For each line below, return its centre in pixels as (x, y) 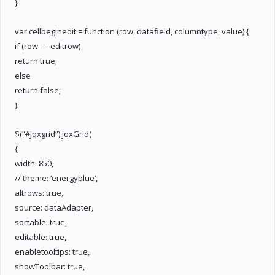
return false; (38, 90)
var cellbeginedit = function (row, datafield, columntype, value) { (132, 31)
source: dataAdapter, (54, 207)
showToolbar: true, (50, 266)
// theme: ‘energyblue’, (56, 178)
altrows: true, (39, 192)
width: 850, (34, 163)
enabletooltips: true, (52, 251)
